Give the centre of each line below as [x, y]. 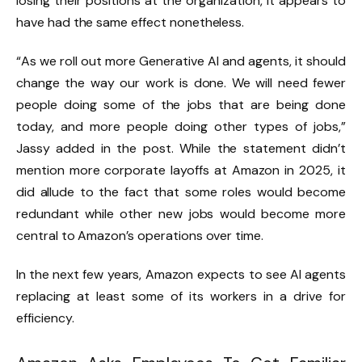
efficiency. [47, 318]
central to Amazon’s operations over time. [141, 235]
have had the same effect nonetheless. [130, 23]
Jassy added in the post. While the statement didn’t [181, 148]
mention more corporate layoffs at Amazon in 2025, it [181, 170]
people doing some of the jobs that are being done [181, 104]
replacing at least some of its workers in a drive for [181, 296]
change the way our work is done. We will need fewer [181, 82]
